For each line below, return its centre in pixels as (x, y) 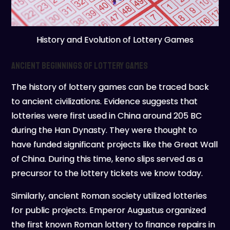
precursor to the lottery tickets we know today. (107, 173)
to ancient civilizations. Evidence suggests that (105, 101)
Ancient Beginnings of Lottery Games (80, 65)
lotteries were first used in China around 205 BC (107, 116)
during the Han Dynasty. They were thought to (104, 130)
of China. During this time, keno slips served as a (107, 159)
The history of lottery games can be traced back (110, 87)
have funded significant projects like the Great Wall (115, 144)
